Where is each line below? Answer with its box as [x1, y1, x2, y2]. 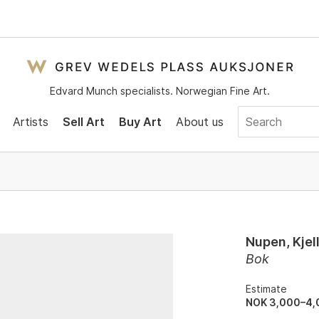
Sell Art [62, 114, 105, 129]
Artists [12, 114, 48, 129]
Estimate [246, 283, 288, 295]
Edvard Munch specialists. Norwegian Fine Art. [49, 85, 270, 97]
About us [175, 114, 224, 129]
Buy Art [118, 114, 162, 129]
